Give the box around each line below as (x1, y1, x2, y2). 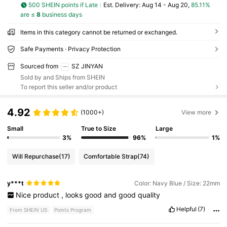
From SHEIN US (10, 207, 48, 213)
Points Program (54, 207, 92, 213)
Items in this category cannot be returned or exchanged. (20, 28, 177, 36)
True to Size (81, 125, 117, 133)
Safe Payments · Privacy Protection (20, 45, 121, 53)
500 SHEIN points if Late (28, 1, 98, 9)
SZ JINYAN (71, 62, 103, 70)
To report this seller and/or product (20, 83, 117, 91)
